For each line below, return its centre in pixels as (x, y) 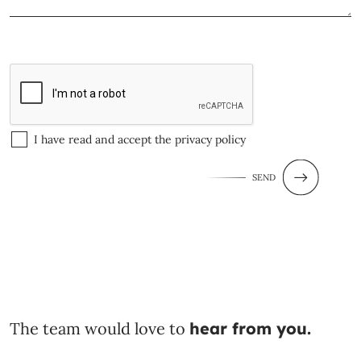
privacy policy (210, 140)
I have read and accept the (104, 140)
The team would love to (100, 329)
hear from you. (250, 329)
